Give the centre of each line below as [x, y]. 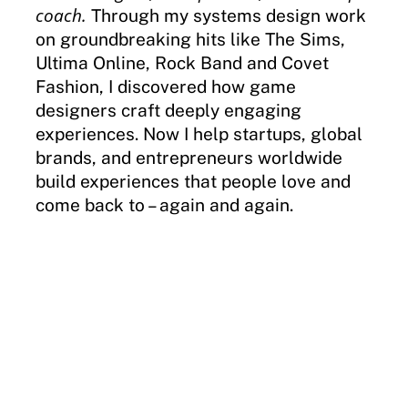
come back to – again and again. [166, 205]
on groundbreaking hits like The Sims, [190, 40]
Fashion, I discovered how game [165, 87]
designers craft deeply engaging [168, 111]
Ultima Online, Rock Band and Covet [182, 63]
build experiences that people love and [193, 182]
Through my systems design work [226, 16]
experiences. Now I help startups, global [199, 134]
